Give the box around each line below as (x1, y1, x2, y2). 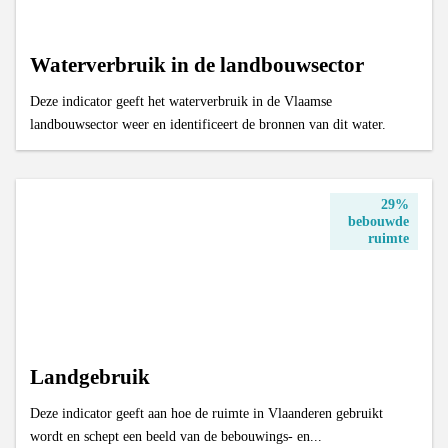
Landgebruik (30, 364, 151, 389)
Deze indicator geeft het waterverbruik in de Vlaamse (30, 92, 333, 109)
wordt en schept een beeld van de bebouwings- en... (30, 427, 323, 444)
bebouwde (347, 213, 409, 230)
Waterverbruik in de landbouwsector (30, 52, 365, 77)
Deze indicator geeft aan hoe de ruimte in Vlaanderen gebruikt (30, 404, 384, 421)
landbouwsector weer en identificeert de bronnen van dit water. (30, 115, 387, 132)
